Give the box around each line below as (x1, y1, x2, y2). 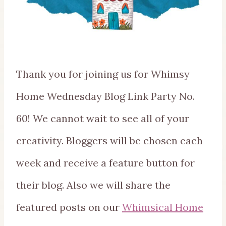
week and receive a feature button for (16, 156, 195, 169)
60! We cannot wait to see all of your (16, 111, 189, 125)
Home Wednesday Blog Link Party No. (16, 89, 195, 102)
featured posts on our (16, 200, 122, 213)
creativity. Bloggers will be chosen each (16, 134, 203, 147)
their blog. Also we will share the (16, 178, 171, 191)
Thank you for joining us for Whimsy (16, 67, 190, 80)
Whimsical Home (122, 200, 203, 213)
